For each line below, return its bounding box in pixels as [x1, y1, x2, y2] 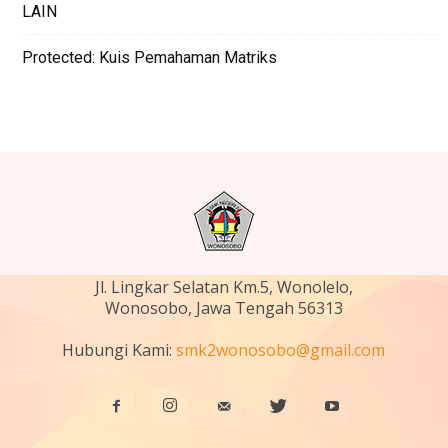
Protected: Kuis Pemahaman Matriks [22, 48, 277, 67]
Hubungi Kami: [62, 339, 177, 361]
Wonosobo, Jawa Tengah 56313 [104, 297, 343, 319]
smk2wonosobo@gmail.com [176, 339, 386, 361]
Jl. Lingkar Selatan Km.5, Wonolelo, [94, 276, 353, 298]
